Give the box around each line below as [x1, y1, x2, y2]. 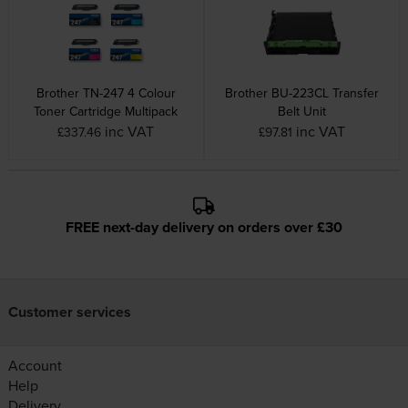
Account [7, 355, 62, 375]
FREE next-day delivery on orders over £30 [66, 217, 342, 238]
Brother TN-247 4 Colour [36, 83, 176, 102]
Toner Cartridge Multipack [34, 101, 178, 120]
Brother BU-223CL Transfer [225, 83, 380, 102]
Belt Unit [278, 101, 327, 120]
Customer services [7, 301, 131, 322]
